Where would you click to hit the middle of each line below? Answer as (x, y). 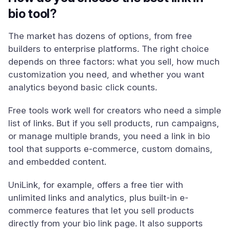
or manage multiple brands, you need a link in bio (109, 136)
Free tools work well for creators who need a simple (115, 110)
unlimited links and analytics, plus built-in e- (98, 198)
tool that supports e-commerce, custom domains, (110, 149)
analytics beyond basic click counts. (83, 87)
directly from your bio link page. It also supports (106, 223)
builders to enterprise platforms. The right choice (109, 49)
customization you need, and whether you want (106, 74)
